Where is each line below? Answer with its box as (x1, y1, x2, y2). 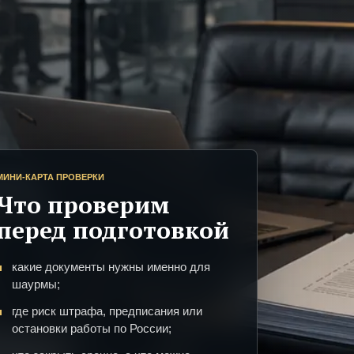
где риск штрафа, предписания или (12, 304, 202, 318)
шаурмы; (12, 277, 60, 292)
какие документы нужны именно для (12, 260, 210, 274)
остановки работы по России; (12, 322, 171, 336)
